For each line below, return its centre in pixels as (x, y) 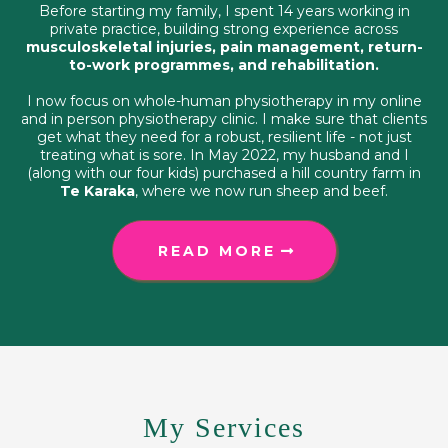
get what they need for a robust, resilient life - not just (224, 137)
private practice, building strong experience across (224, 29)
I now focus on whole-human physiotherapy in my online (224, 101)
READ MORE (216, 251)
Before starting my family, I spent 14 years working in (224, 11)
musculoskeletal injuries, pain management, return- (224, 47)
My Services (224, 428)
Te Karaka (97, 191)
